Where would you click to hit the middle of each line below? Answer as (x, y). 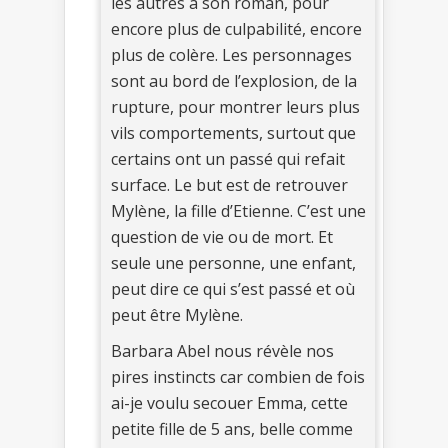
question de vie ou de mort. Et (222, 237)
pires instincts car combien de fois (238, 377)
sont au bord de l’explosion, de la (234, 81)
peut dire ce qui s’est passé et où (233, 289)
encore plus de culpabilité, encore (236, 29)
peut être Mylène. (177, 315)
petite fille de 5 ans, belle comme (232, 429)
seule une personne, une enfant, (233, 263)
